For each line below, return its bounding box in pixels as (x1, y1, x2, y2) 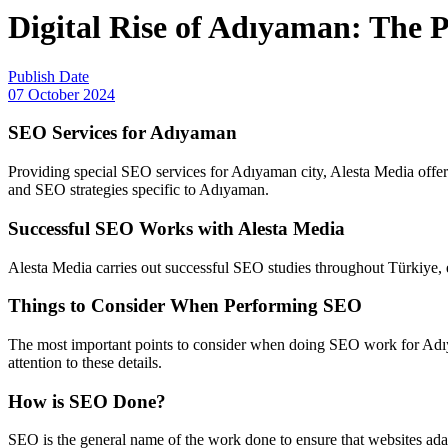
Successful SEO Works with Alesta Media (8, 217, 345, 239)
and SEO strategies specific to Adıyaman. (8, 181, 269, 199)
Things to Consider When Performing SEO (8, 295, 362, 317)
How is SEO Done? (8, 390, 166, 412)
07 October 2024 (8, 85, 115, 103)
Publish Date (8, 67, 89, 85)
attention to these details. (8, 354, 162, 371)
